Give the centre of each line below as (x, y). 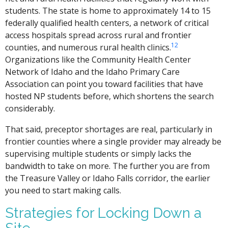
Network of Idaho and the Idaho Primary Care (93, 72)
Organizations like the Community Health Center (98, 59)
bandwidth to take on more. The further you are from (108, 166)
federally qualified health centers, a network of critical (107, 23)
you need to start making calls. (63, 191)
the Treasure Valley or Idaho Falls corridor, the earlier (108, 178)
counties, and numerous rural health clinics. (88, 47)
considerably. (30, 108)
